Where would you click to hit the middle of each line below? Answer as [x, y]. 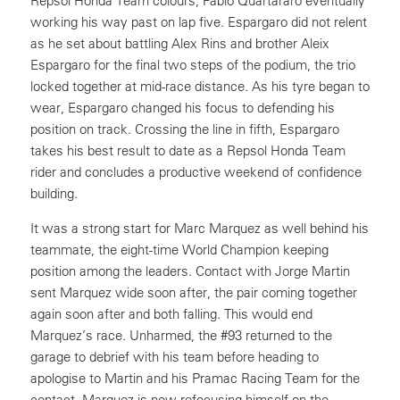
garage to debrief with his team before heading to [175, 357]
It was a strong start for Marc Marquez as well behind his [200, 228]
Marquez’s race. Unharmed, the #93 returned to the [181, 335]
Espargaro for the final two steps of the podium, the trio [193, 65]
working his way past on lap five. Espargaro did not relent [199, 22]
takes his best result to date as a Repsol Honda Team [188, 150]
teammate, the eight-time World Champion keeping [179, 250]
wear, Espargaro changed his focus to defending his [183, 108]
